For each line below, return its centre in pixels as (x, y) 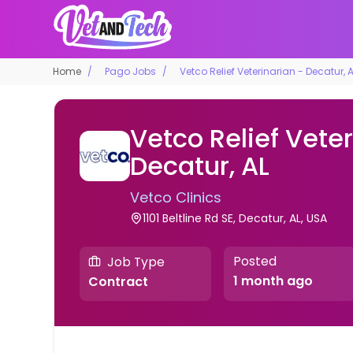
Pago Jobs (131, 71)
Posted (255, 262)
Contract (119, 282)
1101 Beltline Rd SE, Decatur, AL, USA (234, 218)
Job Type (136, 262)
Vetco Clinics (175, 197)
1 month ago (273, 281)
